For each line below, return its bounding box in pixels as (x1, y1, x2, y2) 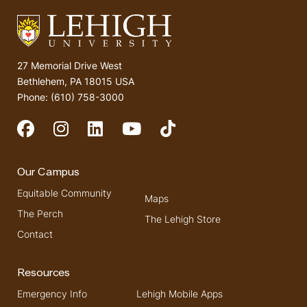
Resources (17, 268, 70, 280)
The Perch (17, 207, 63, 221)
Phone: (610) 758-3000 (17, 90, 124, 104)
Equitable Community (17, 186, 112, 200)
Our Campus (17, 167, 79, 179)
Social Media (17, 142, 82, 153)
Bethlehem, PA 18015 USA (17, 75, 134, 88)
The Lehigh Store (145, 212, 221, 226)
